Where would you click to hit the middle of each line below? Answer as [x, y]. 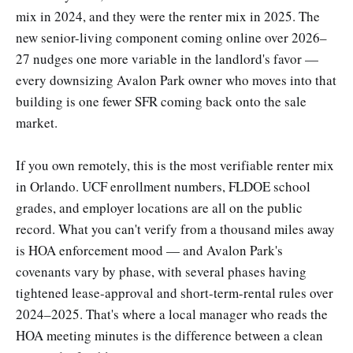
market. [37, 122]
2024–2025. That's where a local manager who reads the [172, 314]
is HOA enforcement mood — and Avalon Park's [149, 250]
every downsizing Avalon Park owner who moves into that [176, 80]
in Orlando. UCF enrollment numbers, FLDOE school [163, 186]
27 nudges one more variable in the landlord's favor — [167, 58]
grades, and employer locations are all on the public [159, 207]
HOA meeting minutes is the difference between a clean [169, 335]
